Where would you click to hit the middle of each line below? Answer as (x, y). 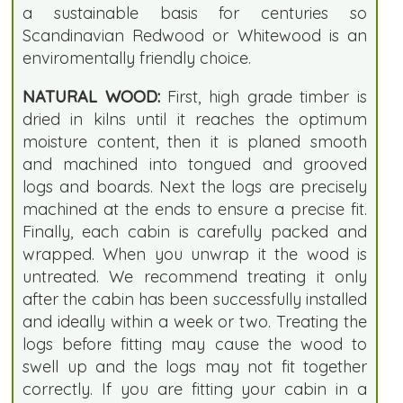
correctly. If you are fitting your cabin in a (195, 389)
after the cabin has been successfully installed (195, 299)
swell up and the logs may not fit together (195, 366)
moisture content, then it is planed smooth (195, 141)
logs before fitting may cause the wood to (195, 344)
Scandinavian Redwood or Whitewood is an (195, 35)
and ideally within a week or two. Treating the (195, 321)
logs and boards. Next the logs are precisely (195, 186)
